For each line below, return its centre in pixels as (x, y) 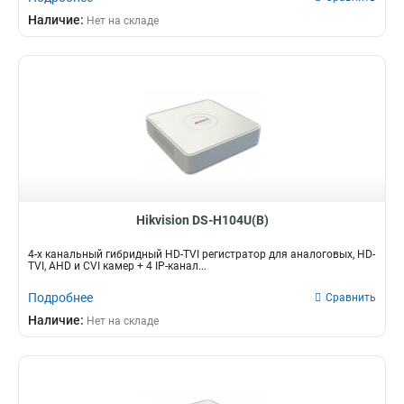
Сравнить (351, 298)
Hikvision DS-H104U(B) (202, 220)
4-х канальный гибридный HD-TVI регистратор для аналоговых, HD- (202, 254)
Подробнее (60, 298)
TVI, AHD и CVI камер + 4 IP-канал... (117, 266)
